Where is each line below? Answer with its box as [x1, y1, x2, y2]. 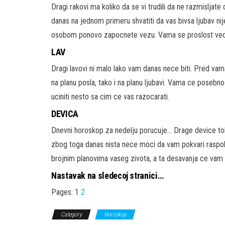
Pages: [51, 187, 75, 197]
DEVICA [51, 108, 78, 120]
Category [61, 211, 82, 218]
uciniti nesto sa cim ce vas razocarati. [51, 92, 169, 102]
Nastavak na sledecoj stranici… [51, 170, 164, 181]
